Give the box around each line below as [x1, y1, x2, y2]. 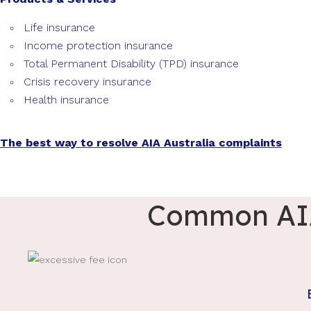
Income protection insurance [24, 39, 173, 52]
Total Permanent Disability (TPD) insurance [24, 57, 239, 70]
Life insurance [24, 21, 95, 34]
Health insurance [24, 93, 109, 106]
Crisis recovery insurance [24, 75, 151, 88]
